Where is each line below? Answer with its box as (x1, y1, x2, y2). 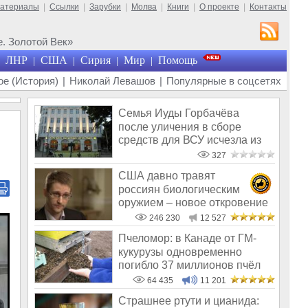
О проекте (199, 2, 239, 12)
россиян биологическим (118, 183, 240, 195)
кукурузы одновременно (118, 245, 242, 258)
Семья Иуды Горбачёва (118, 107, 239, 120)
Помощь (157, 54, 197, 66)
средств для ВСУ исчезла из (118, 133, 261, 146)
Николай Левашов (69, 75, 155, 87)
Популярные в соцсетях (166, 75, 281, 87)
